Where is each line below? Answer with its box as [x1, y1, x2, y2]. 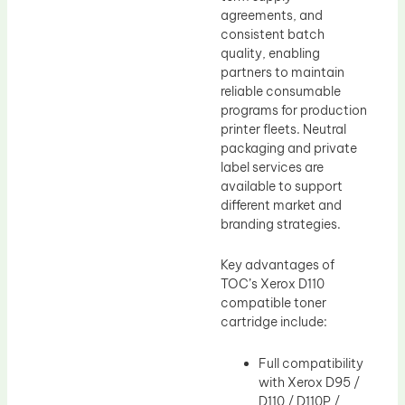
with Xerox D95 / [259, 373, 360, 391]
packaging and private [221, 139, 357, 156]
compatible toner [221, 295, 326, 312]
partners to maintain [221, 63, 344, 80]
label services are [221, 158, 324, 175]
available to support [221, 177, 343, 194]
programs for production [221, 101, 367, 118]
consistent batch [221, 25, 325, 42]
